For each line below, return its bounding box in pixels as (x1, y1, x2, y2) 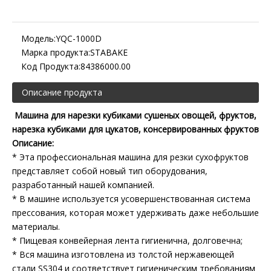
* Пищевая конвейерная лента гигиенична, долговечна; (12, 235, 243, 246)
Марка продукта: (21, 47, 90, 58)
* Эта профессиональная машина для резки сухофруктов (12, 151, 249, 163)
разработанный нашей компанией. (12, 179, 154, 191)
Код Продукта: (21, 60, 80, 72)
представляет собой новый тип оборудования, (12, 165, 207, 177)
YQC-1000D (56, 33, 102, 44)
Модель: (21, 33, 56, 44)
